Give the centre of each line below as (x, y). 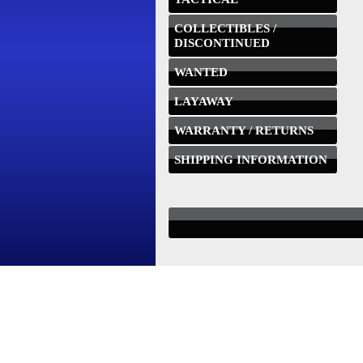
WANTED (201, 72)
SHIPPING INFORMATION (251, 160)
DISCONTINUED (222, 43)
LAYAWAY (204, 101)
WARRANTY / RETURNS (244, 130)
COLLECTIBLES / (225, 28)
